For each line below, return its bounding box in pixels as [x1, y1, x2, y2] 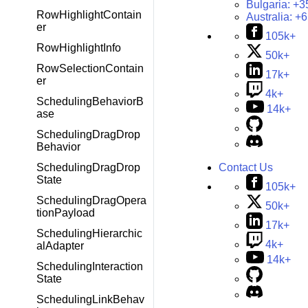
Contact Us [218, 162, 273, 174]
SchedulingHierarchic [36, 228, 142, 239]
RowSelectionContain [36, 63, 144, 74]
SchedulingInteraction [36, 261, 143, 272]
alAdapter [36, 240, 84, 252]
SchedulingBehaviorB [36, 96, 144, 107]
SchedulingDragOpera [36, 195, 146, 206]
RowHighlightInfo [36, 42, 121, 54]
